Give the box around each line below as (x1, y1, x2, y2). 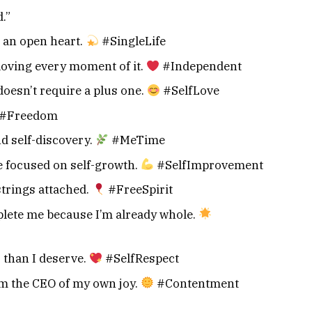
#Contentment (154, 275, 240, 291)
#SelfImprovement (154, 157, 264, 173)
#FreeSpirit (105, 182, 173, 198)
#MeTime (109, 132, 166, 148)
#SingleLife (99, 33, 166, 49)
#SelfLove (160, 83, 220, 99)
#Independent (159, 58, 242, 74)
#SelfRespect (102, 251, 180, 267)
